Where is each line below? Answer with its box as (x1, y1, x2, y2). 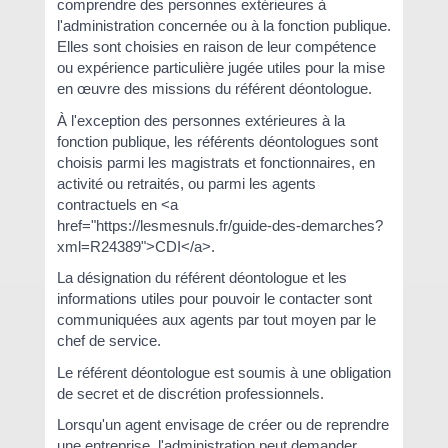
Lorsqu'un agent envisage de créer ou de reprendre (56, 416, 389, 433)
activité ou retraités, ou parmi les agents (56, 174, 316, 192)
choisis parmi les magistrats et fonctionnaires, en (56, 153, 375, 171)
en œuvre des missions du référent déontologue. (56, 80, 372, 97)
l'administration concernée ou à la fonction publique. (56, 17, 391, 34)
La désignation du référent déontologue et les (56, 269, 347, 286)
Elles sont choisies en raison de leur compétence (56, 38, 376, 55)
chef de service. (56, 332, 161, 349)
